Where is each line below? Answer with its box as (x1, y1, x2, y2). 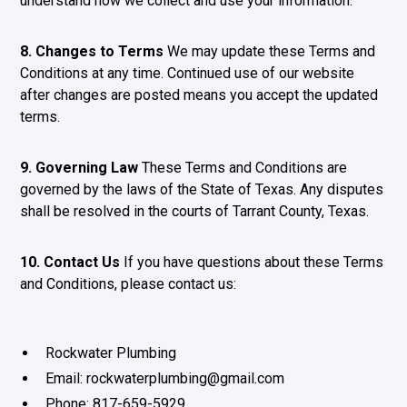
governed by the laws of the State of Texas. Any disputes (20, 181, 384, 198)
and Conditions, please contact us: (20, 275, 237, 293)
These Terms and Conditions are (138, 159, 348, 176)
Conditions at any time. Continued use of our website (20, 65, 355, 82)
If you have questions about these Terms (120, 253, 384, 271)
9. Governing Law (20, 159, 139, 176)
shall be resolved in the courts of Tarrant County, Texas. (20, 203, 370, 220)
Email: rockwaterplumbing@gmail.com (45, 370, 285, 387)
